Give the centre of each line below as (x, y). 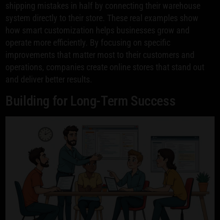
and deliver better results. (49, 79)
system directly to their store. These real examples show (102, 18)
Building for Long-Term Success (91, 101)
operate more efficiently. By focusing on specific (88, 42)
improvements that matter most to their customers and (100, 55)
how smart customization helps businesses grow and (98, 30)
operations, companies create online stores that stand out (105, 67)
